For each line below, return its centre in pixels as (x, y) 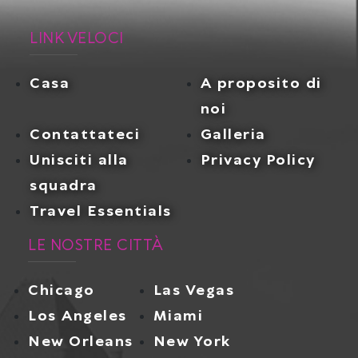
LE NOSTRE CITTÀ (96, 246)
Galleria (233, 135)
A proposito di (261, 84)
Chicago (62, 291)
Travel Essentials (101, 212)
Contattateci (85, 135)
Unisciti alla (79, 161)
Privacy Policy (258, 161)
